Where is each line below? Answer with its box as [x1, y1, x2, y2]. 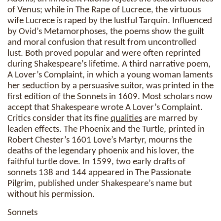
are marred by [142, 114, 198, 123]
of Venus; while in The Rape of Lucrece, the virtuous [7, 5, 201, 15]
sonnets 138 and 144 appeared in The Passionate [7, 168, 191, 178]
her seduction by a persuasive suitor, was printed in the [7, 81, 214, 91]
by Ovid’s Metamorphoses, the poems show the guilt [7, 27, 204, 37]
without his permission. [7, 190, 95, 199]
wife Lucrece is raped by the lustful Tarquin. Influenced [7, 16, 212, 26]
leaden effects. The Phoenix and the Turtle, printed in [7, 125, 205, 134]
